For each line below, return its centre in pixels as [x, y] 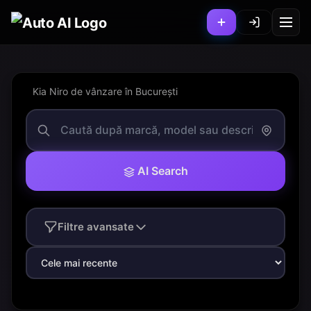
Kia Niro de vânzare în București [105, 91]
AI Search [162, 171]
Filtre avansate [96, 227]
